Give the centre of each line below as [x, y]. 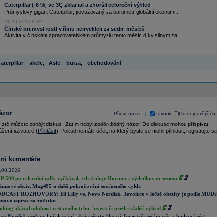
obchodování [104, 63]
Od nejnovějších [197, 114]
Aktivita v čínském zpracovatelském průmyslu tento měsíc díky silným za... [93, 35]
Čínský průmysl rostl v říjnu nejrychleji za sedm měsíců [74, 29]
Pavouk [163, 114]
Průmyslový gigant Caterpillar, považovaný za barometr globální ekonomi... [92, 12]
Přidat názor [127, 114]
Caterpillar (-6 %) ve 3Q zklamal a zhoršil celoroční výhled [77, 5]
